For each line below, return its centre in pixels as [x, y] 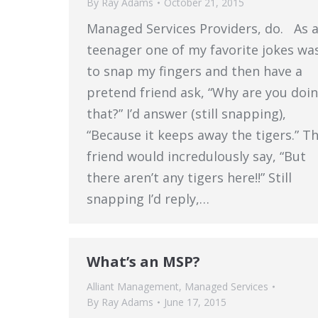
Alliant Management [133, 286]
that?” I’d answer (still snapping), [186, 114]
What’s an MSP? [143, 262]
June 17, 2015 [195, 302]
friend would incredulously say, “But [196, 156]
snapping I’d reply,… [148, 199]
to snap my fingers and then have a [194, 71]
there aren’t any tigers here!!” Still [189, 177]
